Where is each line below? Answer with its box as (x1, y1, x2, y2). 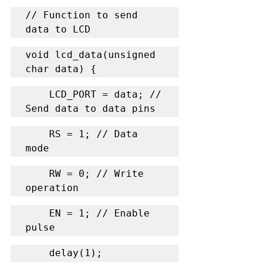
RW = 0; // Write (25, 167, 49, 179)
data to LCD (25, 23, 91, 35)
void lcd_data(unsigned (25, 49, 156, 60)
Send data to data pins (25, 102, 156, 114)
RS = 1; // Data (25, 128, 49, 140)
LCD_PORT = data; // (25, 88, 49, 100)
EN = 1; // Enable (25, 207, 49, 219)
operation (25, 182, 79, 193)
